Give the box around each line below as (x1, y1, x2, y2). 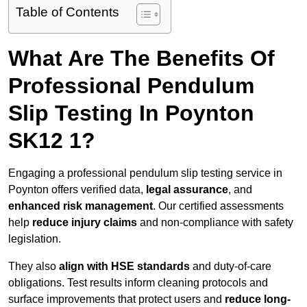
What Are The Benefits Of (8, 46, 275, 71)
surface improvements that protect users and (8, 293, 225, 306)
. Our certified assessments (153, 200, 284, 212)
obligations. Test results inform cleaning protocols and (8, 277, 268, 289)
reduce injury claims (32, 217, 137, 229)
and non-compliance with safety (137, 217, 293, 229)
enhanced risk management (8, 200, 153, 212)
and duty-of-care (190, 260, 271, 273)
